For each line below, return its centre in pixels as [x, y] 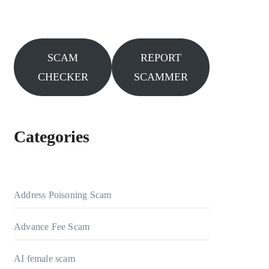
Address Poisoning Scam [63, 195]
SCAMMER [161, 77]
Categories [52, 137]
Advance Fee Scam [52, 227]
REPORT [161, 58]
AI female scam [44, 258]
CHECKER [63, 77]
